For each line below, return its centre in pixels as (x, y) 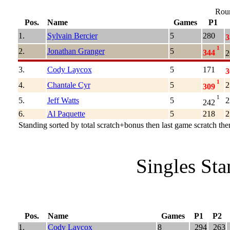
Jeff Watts (63, 100)
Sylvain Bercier (72, 35)
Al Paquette (66, 113)
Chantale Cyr (69, 85)
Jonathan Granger (76, 51)
